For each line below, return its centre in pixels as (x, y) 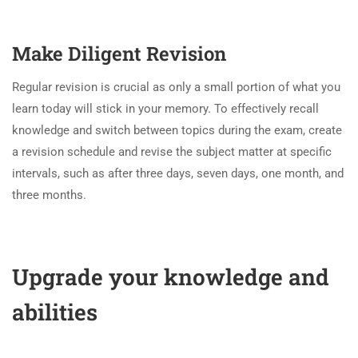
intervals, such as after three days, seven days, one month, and (178, 173)
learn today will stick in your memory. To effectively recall (165, 108)
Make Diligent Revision (119, 53)
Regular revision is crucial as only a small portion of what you (176, 87)
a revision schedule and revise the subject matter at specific (172, 151)
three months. (49, 195)
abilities (55, 312)
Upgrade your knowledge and (171, 276)
